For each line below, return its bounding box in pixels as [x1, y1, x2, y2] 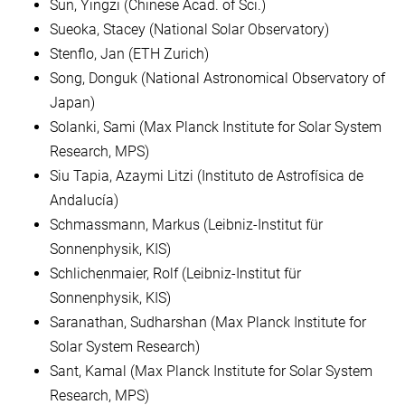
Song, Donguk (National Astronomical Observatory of [50, 69, 385, 87]
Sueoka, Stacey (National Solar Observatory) [50, 20, 329, 38]
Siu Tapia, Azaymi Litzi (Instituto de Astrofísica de [50, 166, 363, 184]
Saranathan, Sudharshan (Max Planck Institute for [50, 313, 366, 331]
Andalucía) [50, 191, 118, 209]
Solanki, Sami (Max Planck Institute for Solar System [50, 118, 381, 136]
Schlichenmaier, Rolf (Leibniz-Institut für [50, 264, 301, 282]
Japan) [50, 93, 95, 111]
